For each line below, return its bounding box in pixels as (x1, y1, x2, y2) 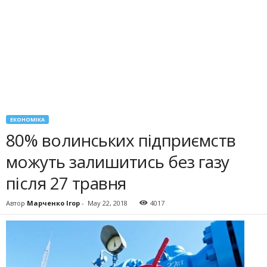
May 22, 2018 (88, 198, 128, 207)
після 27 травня (6, 172, 126, 194)
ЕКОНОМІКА (10, 116, 45, 123)
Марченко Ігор (27, 198, 80, 207)
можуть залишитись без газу (6, 150, 229, 173)
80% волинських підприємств (6, 129, 236, 151)
